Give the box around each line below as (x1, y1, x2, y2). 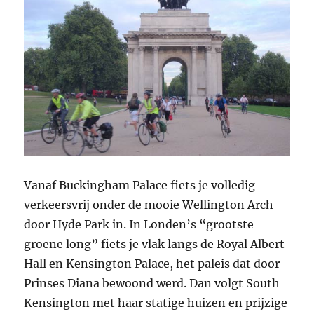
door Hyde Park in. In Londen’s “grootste (24, 217, 254, 231)
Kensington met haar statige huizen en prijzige (24, 295, 288, 310)
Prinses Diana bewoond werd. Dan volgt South (24, 275, 280, 290)
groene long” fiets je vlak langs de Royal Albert (24, 236, 285, 251)
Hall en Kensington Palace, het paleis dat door (24, 256, 280, 271)
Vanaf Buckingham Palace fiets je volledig (24, 177, 256, 192)
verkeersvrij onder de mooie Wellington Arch (24, 197, 274, 212)
